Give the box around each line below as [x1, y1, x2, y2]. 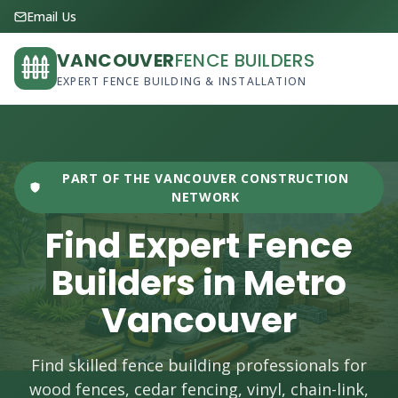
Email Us [27, 8, 76, 25]
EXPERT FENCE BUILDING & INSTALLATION [57, 74, 307, 89]
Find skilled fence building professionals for [31, 354, 367, 376]
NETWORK [171, 188, 240, 205]
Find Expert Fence [45, 221, 353, 270]
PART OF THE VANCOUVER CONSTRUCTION [61, 170, 349, 187]
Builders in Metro [52, 259, 346, 307]
